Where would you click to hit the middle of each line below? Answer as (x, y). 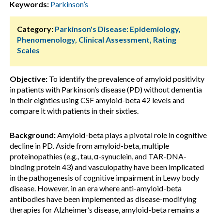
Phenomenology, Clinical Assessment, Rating (97, 39)
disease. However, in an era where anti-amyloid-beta (96, 188)
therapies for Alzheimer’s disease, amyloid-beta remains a (105, 209)
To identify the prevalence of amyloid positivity (126, 79)
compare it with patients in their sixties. (74, 111)
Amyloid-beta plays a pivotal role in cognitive (131, 135)
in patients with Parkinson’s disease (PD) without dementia (106, 89)
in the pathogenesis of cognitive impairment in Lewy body (104, 178)
